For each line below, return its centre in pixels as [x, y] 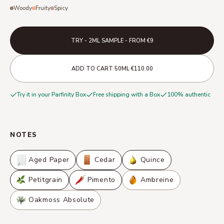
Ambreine [157, 180]
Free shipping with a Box [126, 94]
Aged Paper [49, 160]
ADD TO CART [92, 68]
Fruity [43, 8]
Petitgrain [45, 180]
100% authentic [189, 94]
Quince [152, 160]
